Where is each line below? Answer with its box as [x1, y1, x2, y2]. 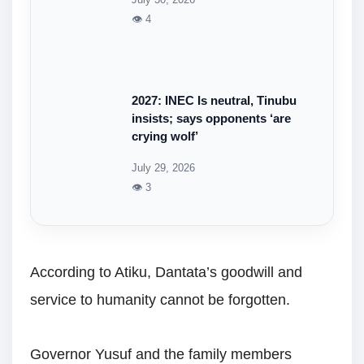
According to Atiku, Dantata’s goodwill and [30, 264, 302, 281]
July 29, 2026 [132, 162, 195, 175]
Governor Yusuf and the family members [30, 345, 292, 362]
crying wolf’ [132, 130, 198, 144]
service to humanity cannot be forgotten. [30, 292, 290, 309]
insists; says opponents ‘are [132, 112, 291, 126]
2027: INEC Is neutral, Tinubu [132, 94, 297, 108]
